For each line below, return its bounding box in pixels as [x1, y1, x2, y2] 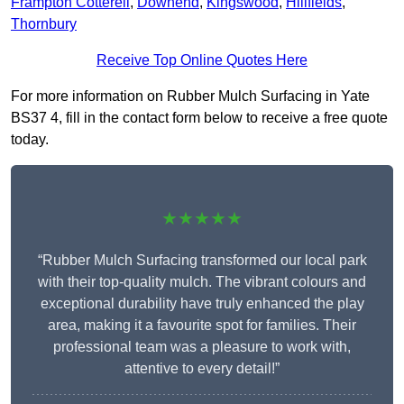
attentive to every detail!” [124, 361, 280, 377]
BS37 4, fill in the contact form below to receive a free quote [11, 110, 388, 126]
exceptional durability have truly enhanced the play [40, 296, 364, 312]
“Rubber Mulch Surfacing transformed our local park [37, 252, 367, 269]
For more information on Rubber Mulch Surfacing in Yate [11, 88, 370, 105]
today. [11, 132, 49, 148]
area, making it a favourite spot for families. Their [48, 317, 356, 334]
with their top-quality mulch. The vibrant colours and [38, 274, 366, 290]
